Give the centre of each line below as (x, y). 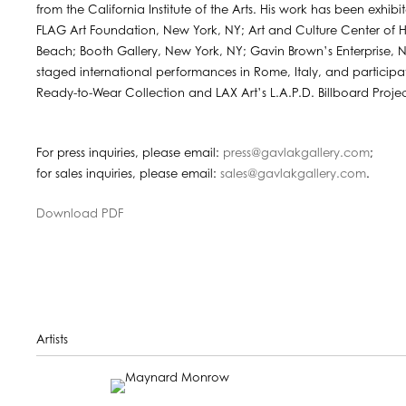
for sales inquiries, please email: (128, 174)
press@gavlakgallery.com (296, 153)
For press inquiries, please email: (130, 153)
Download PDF (80, 214)
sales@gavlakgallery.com (293, 174)
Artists (52, 340)
